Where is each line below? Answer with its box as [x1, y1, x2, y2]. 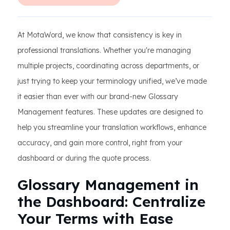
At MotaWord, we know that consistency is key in [17, 30, 182, 40]
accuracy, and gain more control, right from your [17, 138, 182, 147]
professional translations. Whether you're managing [17, 46, 191, 55]
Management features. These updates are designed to [17, 107, 203, 117]
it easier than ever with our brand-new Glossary [17, 92, 178, 101]
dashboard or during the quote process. [17, 154, 151, 163]
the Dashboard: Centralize [17, 193, 205, 210]
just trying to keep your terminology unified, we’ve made [17, 76, 207, 86]
